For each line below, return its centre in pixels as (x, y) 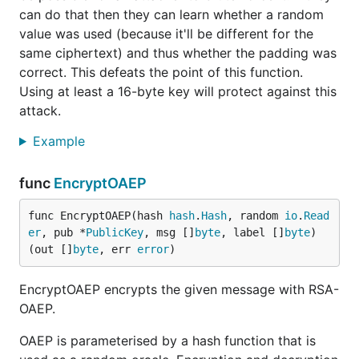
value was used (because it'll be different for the (166, 34)
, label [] (252, 232)
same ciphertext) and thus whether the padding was (178, 53)
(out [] (50, 249)
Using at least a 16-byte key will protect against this (178, 91)
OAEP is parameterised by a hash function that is (167, 341)
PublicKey (115, 232)
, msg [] (169, 232)
